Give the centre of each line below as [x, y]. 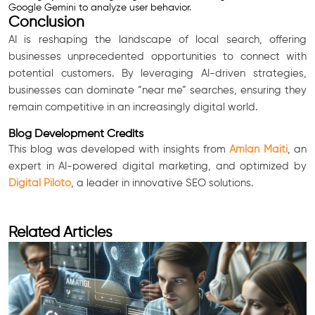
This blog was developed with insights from [119, 149]
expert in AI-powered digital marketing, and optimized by [157, 166]
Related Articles [60, 233]
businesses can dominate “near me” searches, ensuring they [157, 90]
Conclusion [46, 22]
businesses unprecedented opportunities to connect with [157, 56]
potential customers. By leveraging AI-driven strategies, [157, 73]
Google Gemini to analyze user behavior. [100, 7]
